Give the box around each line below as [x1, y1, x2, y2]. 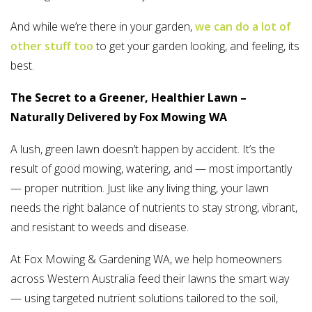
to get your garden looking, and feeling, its [96, 38, 299, 54]
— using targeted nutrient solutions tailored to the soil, [10, 290, 278, 306]
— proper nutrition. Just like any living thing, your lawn [10, 180, 269, 196]
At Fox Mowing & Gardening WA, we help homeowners [10, 251, 282, 267]
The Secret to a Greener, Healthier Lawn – [10, 90, 247, 106]
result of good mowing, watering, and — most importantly [10, 161, 292, 177]
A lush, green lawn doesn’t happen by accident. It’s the [10, 141, 275, 157]
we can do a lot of [195, 19, 291, 35]
